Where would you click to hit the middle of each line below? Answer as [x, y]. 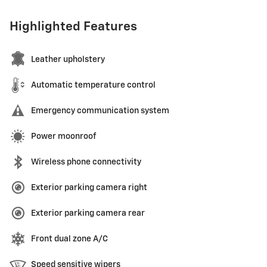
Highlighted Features [73, 27]
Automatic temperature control [93, 86]
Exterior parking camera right [89, 188]
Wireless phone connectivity [86, 162]
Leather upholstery [68, 60]
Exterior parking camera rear [88, 214]
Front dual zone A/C [69, 239]
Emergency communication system [100, 111]
